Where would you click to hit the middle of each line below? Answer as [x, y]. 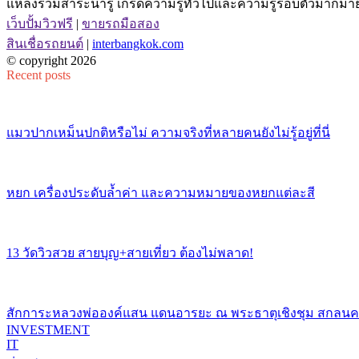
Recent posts [38, 75]
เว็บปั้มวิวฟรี [40, 23]
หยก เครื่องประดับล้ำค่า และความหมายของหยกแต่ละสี [161, 192]
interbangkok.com [138, 43]
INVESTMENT [48, 329]
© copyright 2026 [51, 60]
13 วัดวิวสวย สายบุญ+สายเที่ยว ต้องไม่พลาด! [130, 252]
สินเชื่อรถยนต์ [45, 43]
